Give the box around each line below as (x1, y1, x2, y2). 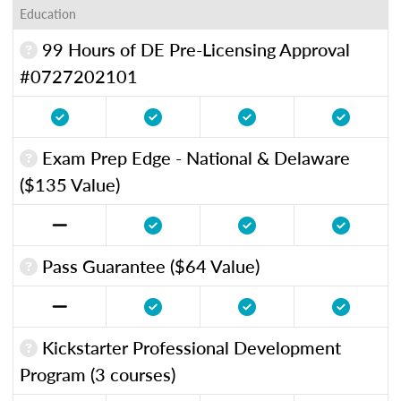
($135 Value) (20, 171, 120, 197)
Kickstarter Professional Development (38, 334, 341, 360)
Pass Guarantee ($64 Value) (38, 252, 260, 278)
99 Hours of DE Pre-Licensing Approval (38, 36, 350, 62)
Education (20, 4, 76, 22)
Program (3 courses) (20, 361, 175, 387)
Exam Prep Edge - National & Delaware (38, 144, 350, 170)
